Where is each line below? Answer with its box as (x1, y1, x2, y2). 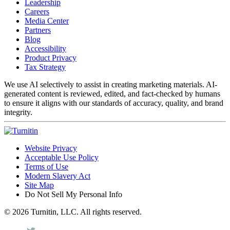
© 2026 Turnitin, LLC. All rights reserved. (4, 207, 142, 216)
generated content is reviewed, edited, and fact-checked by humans (4, 89, 220, 98)
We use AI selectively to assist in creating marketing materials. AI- (4, 80, 217, 89)
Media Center (25, 16, 69, 25)
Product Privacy (25, 53, 76, 62)
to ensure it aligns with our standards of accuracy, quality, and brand (4, 98, 223, 107)
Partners (25, 25, 51, 34)
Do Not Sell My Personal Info (25, 189, 122, 199)
